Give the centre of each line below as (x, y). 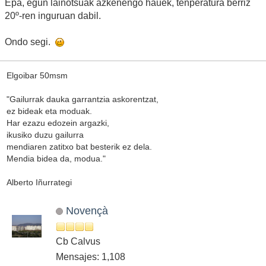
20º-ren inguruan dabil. (53, 16)
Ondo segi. (30, 42)
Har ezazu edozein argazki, (58, 123)
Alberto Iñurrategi (39, 183)
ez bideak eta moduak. (49, 111)
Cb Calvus (78, 241)
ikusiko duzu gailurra (45, 135)
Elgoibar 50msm (37, 76)
